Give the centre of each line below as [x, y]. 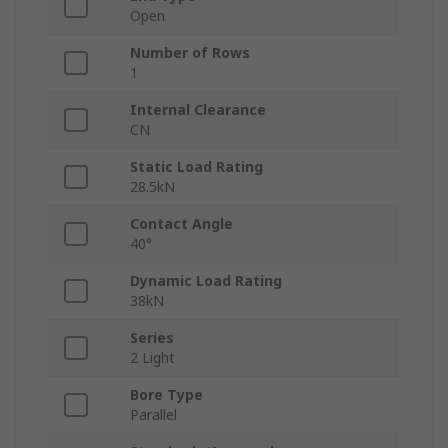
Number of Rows [190, 53]
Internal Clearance [198, 110]
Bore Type [166, 395]
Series [152, 338]
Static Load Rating [196, 167]
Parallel [153, 415]
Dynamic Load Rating [206, 281]
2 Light [152, 358]
